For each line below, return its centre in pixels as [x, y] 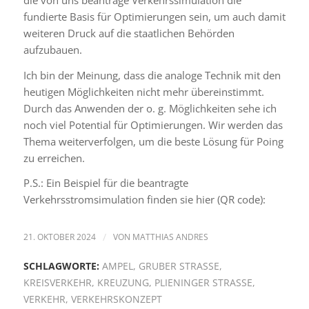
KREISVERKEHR [57, 283]
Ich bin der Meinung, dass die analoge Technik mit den [152, 75]
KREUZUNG [123, 283]
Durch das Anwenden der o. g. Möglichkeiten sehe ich [150, 108]
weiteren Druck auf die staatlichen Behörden [129, 33]
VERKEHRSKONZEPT [116, 299]
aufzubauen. [52, 49]
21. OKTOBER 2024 [59, 237]
